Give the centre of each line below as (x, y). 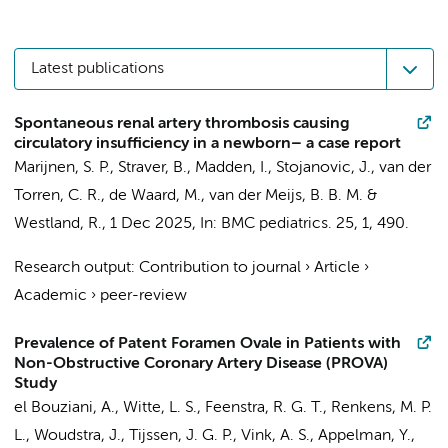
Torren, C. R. (57, 196)
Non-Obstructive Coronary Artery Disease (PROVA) (201, 364)
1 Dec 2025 (151, 224)
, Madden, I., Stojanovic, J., (283, 168)
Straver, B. (152, 168)
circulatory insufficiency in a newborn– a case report (207, 144)
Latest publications (97, 69)
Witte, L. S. (160, 408)
